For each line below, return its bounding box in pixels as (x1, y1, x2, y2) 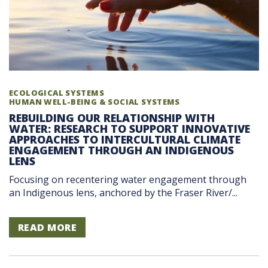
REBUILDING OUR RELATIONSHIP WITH (9, 110, 215, 125)
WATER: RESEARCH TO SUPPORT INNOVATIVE (9, 121, 250, 136)
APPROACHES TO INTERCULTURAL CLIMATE (9, 132, 240, 147)
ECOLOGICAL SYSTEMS (9, 87, 105, 98)
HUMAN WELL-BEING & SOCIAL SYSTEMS (9, 96, 180, 107)
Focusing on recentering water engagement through (9, 172, 246, 186)
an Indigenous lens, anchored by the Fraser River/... (9, 185, 237, 199)
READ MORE (18, 220, 77, 234)
